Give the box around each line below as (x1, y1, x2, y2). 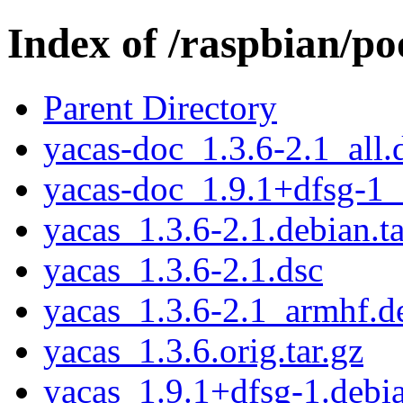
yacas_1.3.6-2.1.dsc (43, 249, 323, 289)
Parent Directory (43, 87, 277, 127)
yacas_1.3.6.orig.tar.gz (43, 330, 363, 370)
